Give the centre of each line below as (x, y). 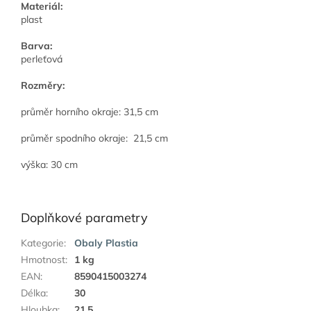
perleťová (42, 59)
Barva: (36, 46)
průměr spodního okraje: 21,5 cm (94, 138)
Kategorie (42, 243)
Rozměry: (43, 86)
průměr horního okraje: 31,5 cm (91, 112)
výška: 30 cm (51, 165)
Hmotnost (43, 260)
